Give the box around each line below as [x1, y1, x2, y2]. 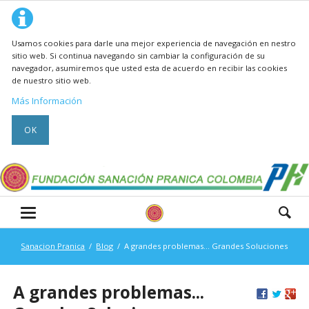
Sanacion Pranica [21, 241, 86, 252]
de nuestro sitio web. [12, 74, 92, 86]
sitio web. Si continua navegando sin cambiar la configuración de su [12, 50, 266, 61]
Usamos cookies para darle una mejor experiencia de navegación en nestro [12, 37, 297, 48]
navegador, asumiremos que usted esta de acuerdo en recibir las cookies [12, 62, 288, 73]
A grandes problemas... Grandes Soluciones [124, 241, 288, 252]
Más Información [12, 94, 83, 108]
